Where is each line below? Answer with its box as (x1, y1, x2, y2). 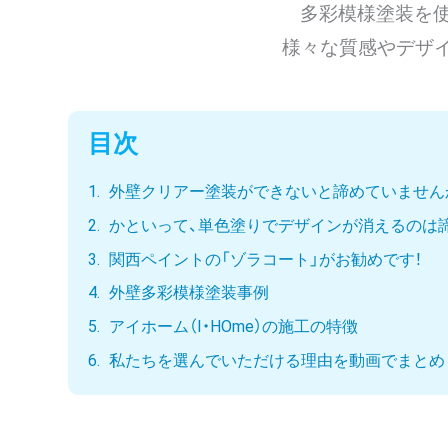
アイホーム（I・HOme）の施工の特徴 (109, 317, 358, 337)
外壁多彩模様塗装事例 (109, 283, 269, 303)
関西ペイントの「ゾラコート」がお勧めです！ (109, 249, 422, 269)
